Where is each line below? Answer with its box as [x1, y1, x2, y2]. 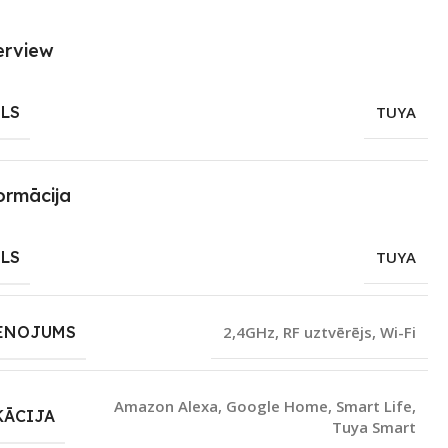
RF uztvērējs [282, 321, 372, 342]
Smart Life [335, 395, 412, 416]
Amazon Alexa [113, 395, 218, 416]
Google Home [225, 395, 328, 416]
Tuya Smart [331, 416, 416, 437]
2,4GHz [222, 321, 275, 342]
